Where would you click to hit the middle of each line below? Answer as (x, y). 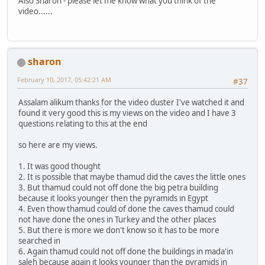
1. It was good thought (59, 166)
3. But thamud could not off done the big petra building (118, 187)
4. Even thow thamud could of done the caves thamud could (126, 209)
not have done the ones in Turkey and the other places (117, 219)
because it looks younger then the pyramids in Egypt (113, 198)
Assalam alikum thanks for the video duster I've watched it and (131, 102)
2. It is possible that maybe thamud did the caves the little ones (132, 177)
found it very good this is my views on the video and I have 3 (127, 113)
